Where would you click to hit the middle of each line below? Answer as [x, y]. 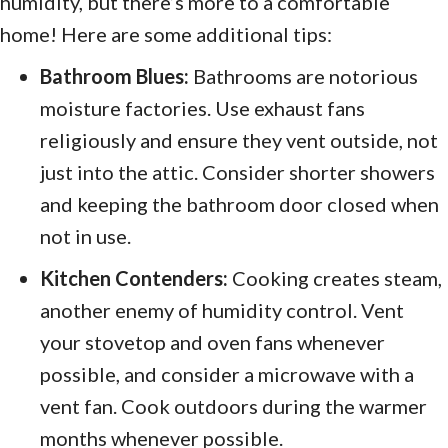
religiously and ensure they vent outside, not [239, 139]
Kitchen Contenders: [134, 277]
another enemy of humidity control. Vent [222, 309]
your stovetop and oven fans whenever [212, 341]
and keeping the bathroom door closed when [239, 203]
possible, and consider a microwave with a [227, 373]
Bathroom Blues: [114, 75]
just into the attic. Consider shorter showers [237, 171]
